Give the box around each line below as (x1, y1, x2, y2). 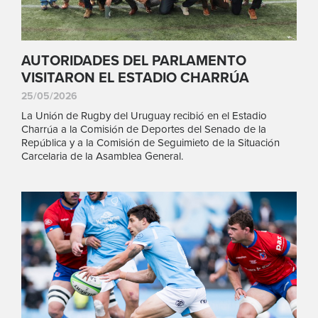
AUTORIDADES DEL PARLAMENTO (21, 53, 246, 70)
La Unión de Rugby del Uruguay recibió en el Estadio (21, 109, 267, 123)
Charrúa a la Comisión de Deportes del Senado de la (21, 123, 266, 136)
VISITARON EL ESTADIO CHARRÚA (21, 70, 249, 87)
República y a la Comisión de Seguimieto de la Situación (21, 136, 280, 150)
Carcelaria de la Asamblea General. (21, 150, 183, 163)
